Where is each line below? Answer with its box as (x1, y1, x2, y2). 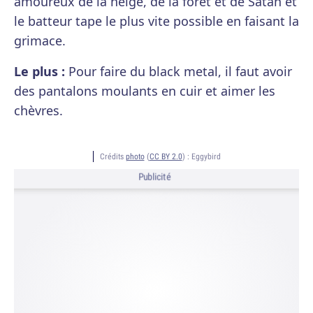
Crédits (99, 151, 126, 161)
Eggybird (191, 151, 221, 161)
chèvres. (14, 102, 63, 119)
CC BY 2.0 (149, 151, 182, 161)
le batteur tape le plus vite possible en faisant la (14, 13, 299, 29)
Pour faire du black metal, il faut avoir (65, 63, 292, 80)
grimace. (14, 32, 66, 49)
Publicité (138, 170, 171, 184)
